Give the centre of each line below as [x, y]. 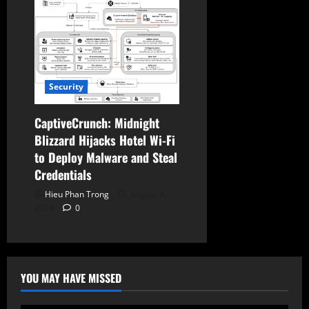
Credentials [63, 174]
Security [66, 86]
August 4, [147, 194]
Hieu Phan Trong [77, 194]
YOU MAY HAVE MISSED [71, 278]
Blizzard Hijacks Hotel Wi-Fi [105, 140]
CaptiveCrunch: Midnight [97, 122]
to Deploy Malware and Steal [106, 157]
